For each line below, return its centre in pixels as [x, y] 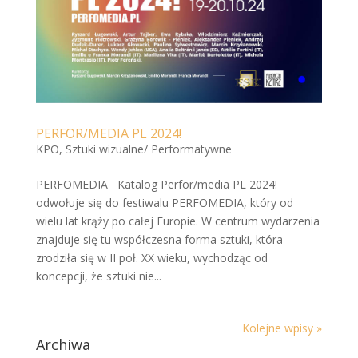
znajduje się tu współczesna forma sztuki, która [159, 239]
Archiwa [63, 344]
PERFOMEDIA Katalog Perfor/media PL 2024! [156, 184]
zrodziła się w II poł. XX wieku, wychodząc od [151, 257]
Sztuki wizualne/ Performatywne [148, 149]
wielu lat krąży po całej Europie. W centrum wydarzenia [177, 221]
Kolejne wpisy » [282, 328]
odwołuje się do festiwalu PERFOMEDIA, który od [164, 202]
